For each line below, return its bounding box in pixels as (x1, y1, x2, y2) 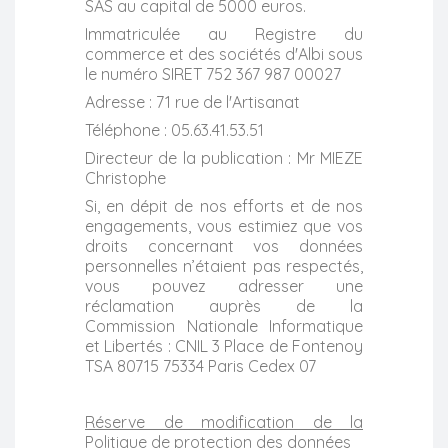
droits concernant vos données (85, 235, 363, 256)
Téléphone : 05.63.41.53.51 (85, 119, 264, 140)
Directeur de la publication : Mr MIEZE (85, 147, 363, 168)
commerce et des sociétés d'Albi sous (85, 43, 363, 64)
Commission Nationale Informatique (85, 315, 363, 336)
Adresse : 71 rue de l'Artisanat (85, 91, 300, 112)
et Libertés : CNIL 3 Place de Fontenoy (85, 335, 363, 356)
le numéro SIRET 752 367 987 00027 (85, 63, 341, 84)
